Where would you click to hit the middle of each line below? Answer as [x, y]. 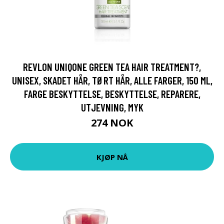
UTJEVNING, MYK [112, 107]
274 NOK [112, 123]
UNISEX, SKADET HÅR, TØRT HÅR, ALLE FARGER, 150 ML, [112, 80]
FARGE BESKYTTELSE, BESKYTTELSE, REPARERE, [112, 94]
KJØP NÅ [112, 157]
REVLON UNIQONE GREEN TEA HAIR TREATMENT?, [112, 67]
